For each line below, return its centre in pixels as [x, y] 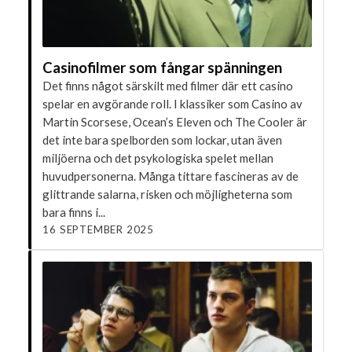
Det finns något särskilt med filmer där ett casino [168, 85]
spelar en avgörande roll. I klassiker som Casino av [173, 103]
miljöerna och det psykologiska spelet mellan [158, 158]
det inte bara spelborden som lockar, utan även [163, 139]
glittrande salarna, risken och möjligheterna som [168, 194]
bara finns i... [74, 212]
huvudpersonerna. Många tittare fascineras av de [171, 176]
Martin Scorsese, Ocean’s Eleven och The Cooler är [175, 121]
